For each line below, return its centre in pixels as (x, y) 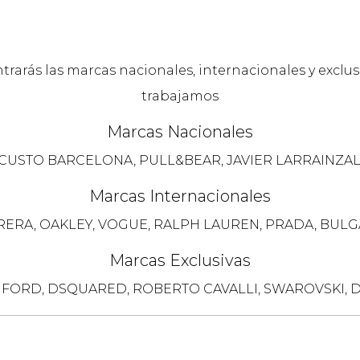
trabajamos (180, 96)
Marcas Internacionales (180, 196)
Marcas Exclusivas (180, 260)
